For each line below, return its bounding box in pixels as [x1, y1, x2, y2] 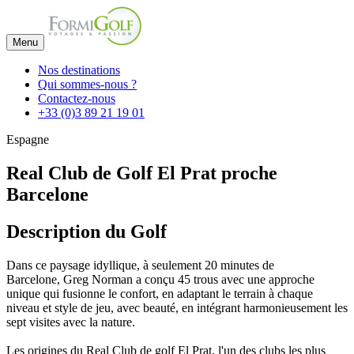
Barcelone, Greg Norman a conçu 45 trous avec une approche [6, 272, 314, 286]
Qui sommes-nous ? [38, 77, 137, 91]
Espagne [6, 133, 49, 146]
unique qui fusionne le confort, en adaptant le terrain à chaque [6, 286, 313, 300]
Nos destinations [38, 63, 120, 77]
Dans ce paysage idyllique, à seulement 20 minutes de [6, 258, 274, 272]
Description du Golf [6, 220, 167, 242]
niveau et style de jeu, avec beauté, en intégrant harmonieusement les [6, 300, 348, 314]
